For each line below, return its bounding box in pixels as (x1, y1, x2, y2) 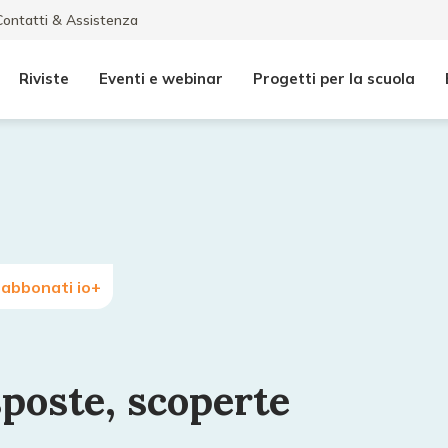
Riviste (19, 69, 69, 88)
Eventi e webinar (99, 69, 223, 88)
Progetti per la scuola (253, 69, 415, 88)
